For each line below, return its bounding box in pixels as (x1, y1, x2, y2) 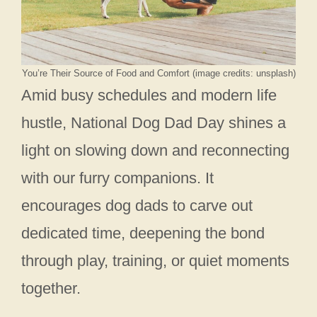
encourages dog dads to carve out (21, 197, 253, 215)
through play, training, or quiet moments (21, 252, 289, 270)
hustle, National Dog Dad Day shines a (21, 114, 286, 132)
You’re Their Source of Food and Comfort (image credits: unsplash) (21, 68, 296, 79)
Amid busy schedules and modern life (21, 86, 277, 105)
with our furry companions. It (21, 169, 214, 188)
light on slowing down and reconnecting (21, 142, 289, 160)
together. (21, 279, 81, 298)
